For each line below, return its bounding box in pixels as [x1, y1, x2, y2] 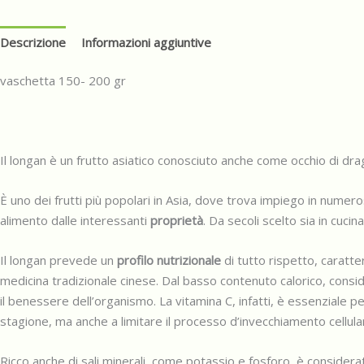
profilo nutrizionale [117, 252, 221, 268]
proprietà [150, 212, 203, 228]
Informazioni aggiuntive [81, 33, 211, 50]
